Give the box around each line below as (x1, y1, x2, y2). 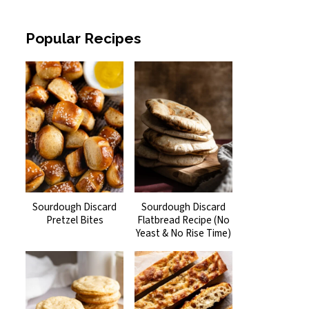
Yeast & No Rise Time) (136, 225, 231, 241)
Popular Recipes (26, 30, 141, 48)
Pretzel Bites (46, 212, 103, 228)
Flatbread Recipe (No (137, 212, 230, 228)
